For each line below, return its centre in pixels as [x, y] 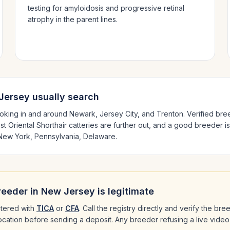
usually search [64, 97]
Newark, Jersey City [103, 114]
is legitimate [124, 191]
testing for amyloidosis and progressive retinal [106, 8]
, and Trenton [160, 114]
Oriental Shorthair [37, 125]
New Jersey [68, 191]
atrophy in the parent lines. [73, 19]
